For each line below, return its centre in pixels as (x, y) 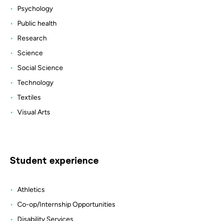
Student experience (54, 160)
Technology (35, 82)
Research (32, 38)
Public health (37, 23)
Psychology (35, 8)
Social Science (40, 68)
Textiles (29, 97)
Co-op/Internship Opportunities (66, 204)
